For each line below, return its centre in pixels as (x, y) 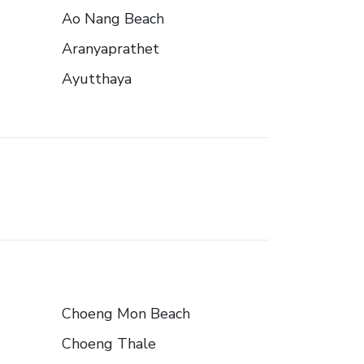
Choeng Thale (109, 344)
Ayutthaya (97, 79)
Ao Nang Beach (113, 19)
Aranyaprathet (110, 49)
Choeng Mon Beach (126, 314)
